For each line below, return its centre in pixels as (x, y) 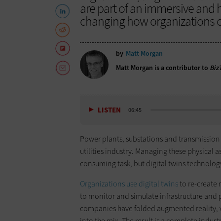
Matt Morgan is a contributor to (163, 68)
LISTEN (109, 110)
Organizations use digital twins (129, 184)
